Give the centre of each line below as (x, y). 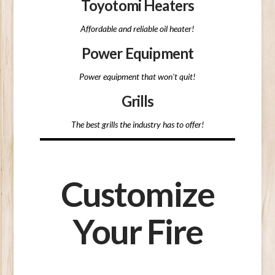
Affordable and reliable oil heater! (137, 29)
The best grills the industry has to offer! (137, 125)
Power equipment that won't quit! (137, 77)
